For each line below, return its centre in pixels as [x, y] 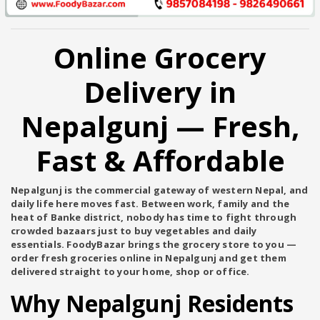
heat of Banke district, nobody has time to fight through [154, 217]
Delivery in [160, 92]
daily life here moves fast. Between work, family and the [150, 204]
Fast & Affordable [160, 160]
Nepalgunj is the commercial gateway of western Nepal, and [160, 190]
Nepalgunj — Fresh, [160, 126]
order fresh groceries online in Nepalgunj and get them [149, 258]
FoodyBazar [96, 244]
